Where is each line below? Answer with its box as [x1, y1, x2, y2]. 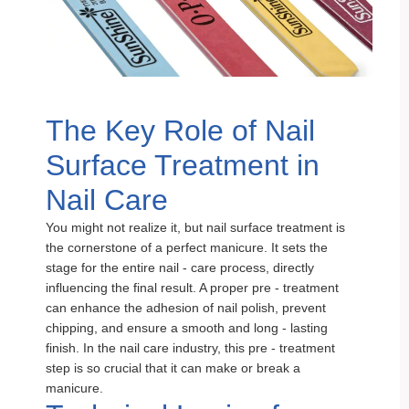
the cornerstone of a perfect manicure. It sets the [46, 240, 328, 255]
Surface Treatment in [46, 149, 320, 182]
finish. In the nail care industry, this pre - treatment [46, 341, 335, 355]
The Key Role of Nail [46, 114, 315, 147]
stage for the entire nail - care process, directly [46, 260, 314, 275]
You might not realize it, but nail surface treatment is [46, 220, 345, 235]
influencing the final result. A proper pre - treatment [46, 280, 339, 295]
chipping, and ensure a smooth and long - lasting [46, 320, 328, 335]
